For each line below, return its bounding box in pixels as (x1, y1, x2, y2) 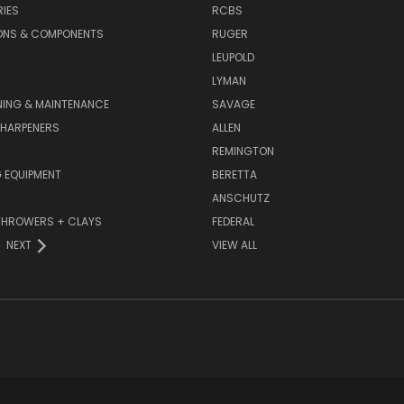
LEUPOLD (211, 50, 254, 66)
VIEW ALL (211, 237, 257, 253)
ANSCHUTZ (211, 190, 270, 207)
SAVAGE (211, 96, 255, 113)
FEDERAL (211, 214, 254, 230)
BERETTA (211, 167, 257, 183)
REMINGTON (211, 143, 274, 160)
